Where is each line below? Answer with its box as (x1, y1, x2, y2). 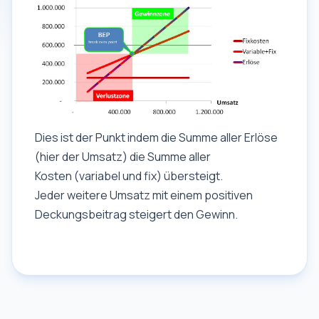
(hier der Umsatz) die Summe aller (35, 148, 211, 164)
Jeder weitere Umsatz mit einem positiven (35, 187, 253, 203)
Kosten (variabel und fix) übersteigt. (35, 167, 223, 184)
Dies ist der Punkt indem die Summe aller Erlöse (35, 129, 278, 145)
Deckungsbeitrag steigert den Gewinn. (35, 206, 238, 222)
